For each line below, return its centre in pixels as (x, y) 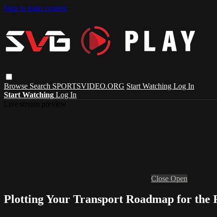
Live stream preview (35, 104)
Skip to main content (35, 8)
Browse (17, 86)
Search (41, 86)
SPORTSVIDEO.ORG (88, 86)
